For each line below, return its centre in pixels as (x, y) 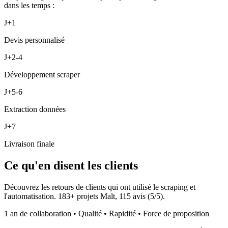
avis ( (140, 196)
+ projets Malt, (95, 196)
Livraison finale (29, 144)
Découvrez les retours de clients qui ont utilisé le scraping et (100, 187)
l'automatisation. (31, 196)
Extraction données (35, 109)
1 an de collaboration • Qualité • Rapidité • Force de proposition (107, 213)
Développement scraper (42, 74)
